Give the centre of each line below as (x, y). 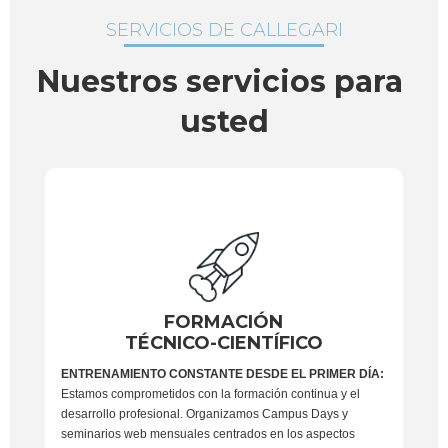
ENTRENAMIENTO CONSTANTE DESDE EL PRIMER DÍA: (222, 374)
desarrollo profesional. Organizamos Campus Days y (204, 414)
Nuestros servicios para (220, 81)
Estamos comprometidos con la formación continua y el (210, 394)
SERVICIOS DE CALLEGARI (224, 29)
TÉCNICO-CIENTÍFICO (223, 343)
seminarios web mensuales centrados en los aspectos (207, 434)
